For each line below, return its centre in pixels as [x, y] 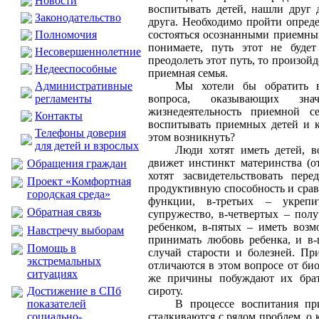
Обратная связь [64, 212]
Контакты [59, 116]
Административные [84, 86]
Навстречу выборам [75, 230]
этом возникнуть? [192, 137]
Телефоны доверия [80, 133]
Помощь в [52, 248]
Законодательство [78, 17]
